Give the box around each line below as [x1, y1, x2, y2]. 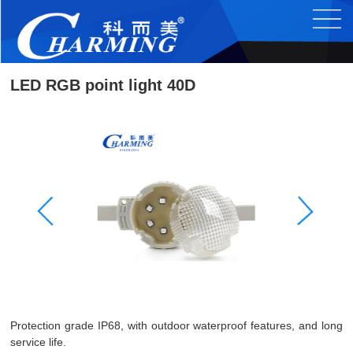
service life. [10, 336, 67, 349]
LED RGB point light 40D [10, 76, 196, 95]
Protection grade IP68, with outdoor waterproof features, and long [10, 319, 343, 333]
